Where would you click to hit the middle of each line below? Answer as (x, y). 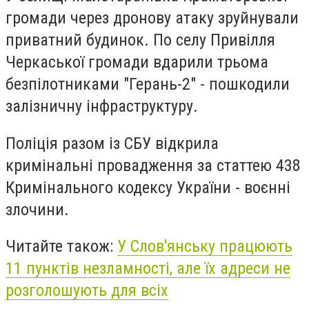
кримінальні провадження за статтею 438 (153, 165)
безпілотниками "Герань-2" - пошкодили (148, 84)
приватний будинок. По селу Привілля (140, 40)
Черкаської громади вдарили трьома (137, 62)
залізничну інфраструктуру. (102, 106)
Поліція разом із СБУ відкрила (112, 143)
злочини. (37, 209)
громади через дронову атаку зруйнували (152, 18)
